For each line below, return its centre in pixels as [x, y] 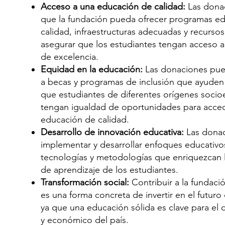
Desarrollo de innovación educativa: [113, 132]
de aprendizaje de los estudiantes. [109, 170]
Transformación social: [85, 182]
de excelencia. [69, 57]
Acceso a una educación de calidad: [114, 7]
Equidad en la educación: [91, 69]
